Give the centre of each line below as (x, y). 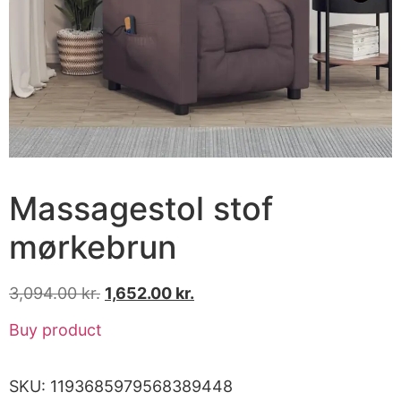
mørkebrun (93, 247)
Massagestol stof (141, 208)
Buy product (55, 330)
